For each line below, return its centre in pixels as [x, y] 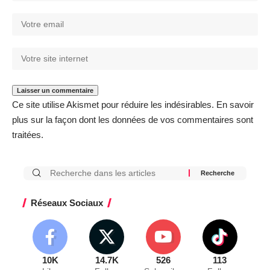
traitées [27, 134]
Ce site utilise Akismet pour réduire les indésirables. [114, 104]
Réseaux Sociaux [67, 202]
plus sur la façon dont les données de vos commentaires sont [133, 119]
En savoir [235, 104]
